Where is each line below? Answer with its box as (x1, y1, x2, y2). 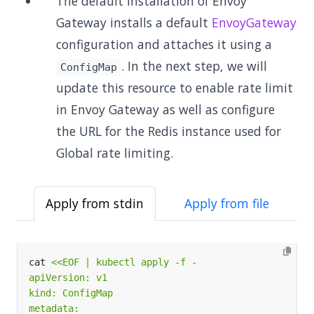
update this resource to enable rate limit (56, 79, 293, 96)
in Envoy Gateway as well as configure (56, 101, 275, 118)
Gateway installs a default (56, 14, 212, 31)
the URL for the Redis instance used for (56, 123, 281, 139)
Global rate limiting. (56, 144, 173, 161)
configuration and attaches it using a (56, 36, 272, 53)
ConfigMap (60, 61, 117, 74)
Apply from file (184, 195, 269, 212)
